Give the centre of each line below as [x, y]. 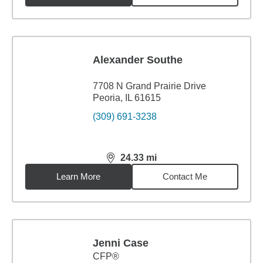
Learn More [79, 176]
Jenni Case [121, 243]
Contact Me [185, 176]
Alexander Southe [138, 60]
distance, [127, 163]
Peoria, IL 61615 [127, 98]
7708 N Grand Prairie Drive [149, 86]
